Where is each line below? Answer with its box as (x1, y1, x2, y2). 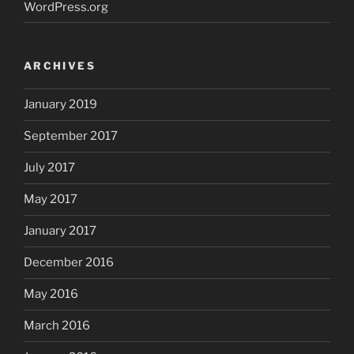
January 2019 (24, 97, 97, 112)
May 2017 (24, 192, 77, 207)
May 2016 (24, 287, 78, 302)
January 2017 (24, 224, 96, 239)
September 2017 (24, 129, 118, 144)
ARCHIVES (24, 59, 96, 73)
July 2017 (24, 160, 75, 175)
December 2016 (24, 255, 114, 270)
